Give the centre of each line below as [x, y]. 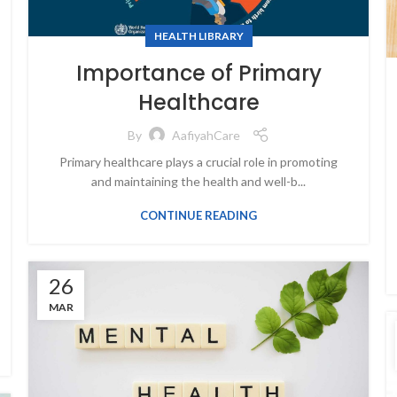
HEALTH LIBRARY [198, 36]
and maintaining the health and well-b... [198, 181]
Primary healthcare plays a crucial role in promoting [198, 162]
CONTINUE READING [198, 215]
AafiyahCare [206, 135]
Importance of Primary [198, 73]
